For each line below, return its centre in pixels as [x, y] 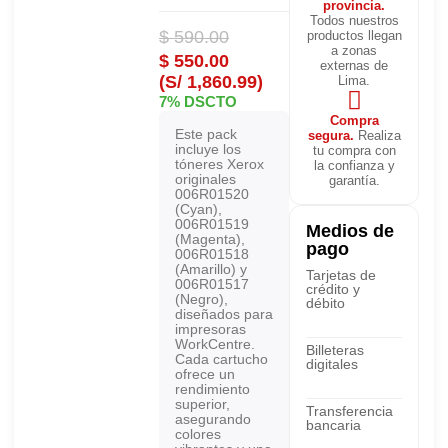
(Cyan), [198, 209]
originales [205, 179]
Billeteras [335, 350]
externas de [354, 65]
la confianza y [354, 165]
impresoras [210, 329]
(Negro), [201, 299]
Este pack [206, 134]
